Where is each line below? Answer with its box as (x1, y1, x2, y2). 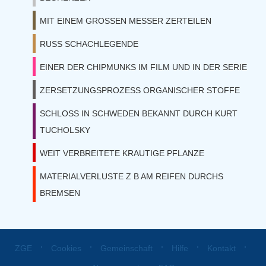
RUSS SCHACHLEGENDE (40, 39, 138, 49)
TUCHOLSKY (40, 125, 90, 135)
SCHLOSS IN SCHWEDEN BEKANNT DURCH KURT (40, 109, 237, 118)
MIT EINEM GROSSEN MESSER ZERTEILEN (40, 16, 211, 26)
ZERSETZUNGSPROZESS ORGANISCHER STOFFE (40, 85, 240, 95)
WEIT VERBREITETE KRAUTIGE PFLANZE (40, 148, 204, 158)
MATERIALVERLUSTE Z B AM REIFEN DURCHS (40, 172, 223, 181)
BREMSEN (40, 188, 80, 198)
